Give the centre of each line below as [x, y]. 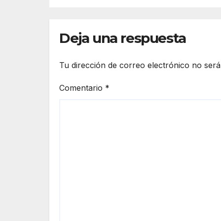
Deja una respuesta [123, 38]
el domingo [100, 11]
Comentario [82, 88]
